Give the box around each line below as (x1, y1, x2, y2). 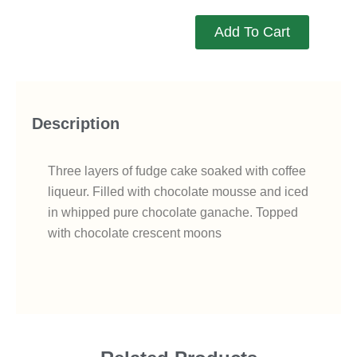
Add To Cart (214, 23, 290, 40)
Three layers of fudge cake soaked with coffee (48, 163, 306, 178)
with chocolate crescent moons (48, 226, 222, 240)
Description (32, 114, 120, 132)
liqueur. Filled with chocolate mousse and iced (48, 184, 308, 198)
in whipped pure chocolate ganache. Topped (48, 205, 298, 219)
